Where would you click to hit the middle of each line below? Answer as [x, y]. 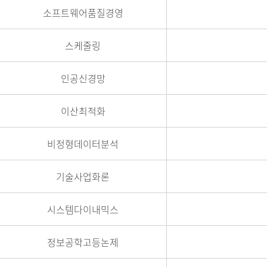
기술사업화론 [83, 176]
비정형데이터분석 [83, 144]
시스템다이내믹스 [83, 209]
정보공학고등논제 [83, 242]
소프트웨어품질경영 [83, 13]
